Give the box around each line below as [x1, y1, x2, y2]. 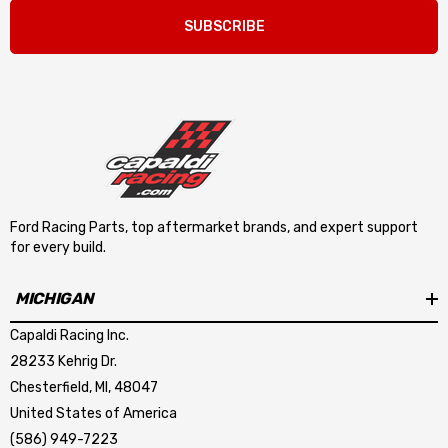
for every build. [10, 238, 106, 256]
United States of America [10, 404, 177, 422]
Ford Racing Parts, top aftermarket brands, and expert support [10, 218, 418, 236]
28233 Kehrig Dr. [10, 352, 117, 370]
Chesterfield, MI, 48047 [10, 378, 158, 396]
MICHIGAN [15, 289, 94, 309]
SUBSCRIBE [183, 17, 265, 35]
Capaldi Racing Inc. [10, 326, 129, 344]
